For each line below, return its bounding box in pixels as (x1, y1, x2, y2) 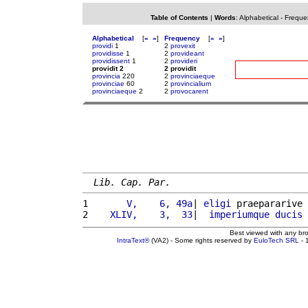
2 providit (164, 65, 196, 72)
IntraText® (117, 236, 149, 244)
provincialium (170, 80, 211, 87)
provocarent (170, 87, 208, 95)
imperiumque (209, 208, 269, 220)
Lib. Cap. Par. (93, 176, 170, 188)
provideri (170, 57, 197, 65)
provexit (170, 42, 195, 49)
